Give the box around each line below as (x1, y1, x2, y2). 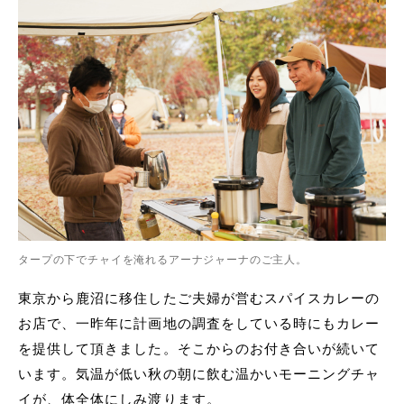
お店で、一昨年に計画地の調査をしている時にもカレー (18, 315, 381, 333)
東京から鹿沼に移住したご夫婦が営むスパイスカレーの (18, 289, 381, 308)
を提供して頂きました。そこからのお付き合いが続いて (18, 340, 381, 358)
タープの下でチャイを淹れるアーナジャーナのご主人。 (18, 252, 308, 267)
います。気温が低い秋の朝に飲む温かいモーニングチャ (18, 365, 381, 383)
